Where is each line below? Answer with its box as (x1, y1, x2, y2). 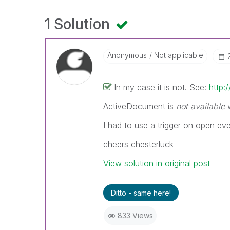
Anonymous (107, 51, 147, 60)
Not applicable (152, 51, 204, 60)
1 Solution (45, 15, 113, 33)
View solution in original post (103, 158, 210, 168)
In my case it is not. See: (114, 82, 209, 92)
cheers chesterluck (103, 139, 174, 149)
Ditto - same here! (111, 188, 171, 197)
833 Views (117, 211, 153, 220)
